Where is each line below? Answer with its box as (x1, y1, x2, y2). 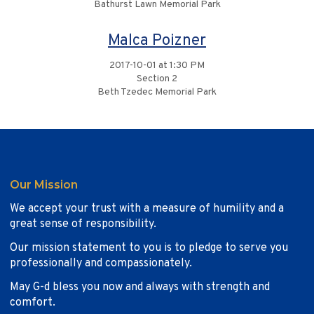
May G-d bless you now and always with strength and (10, 280, 270, 295)
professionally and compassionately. (10, 257, 192, 271)
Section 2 (137, 73, 177, 86)
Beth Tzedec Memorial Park (97, 86, 217, 99)
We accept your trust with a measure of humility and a (10, 202, 284, 217)
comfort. (10, 296, 55, 310)
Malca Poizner (108, 31, 206, 52)
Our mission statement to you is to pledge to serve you (10, 241, 288, 256)
